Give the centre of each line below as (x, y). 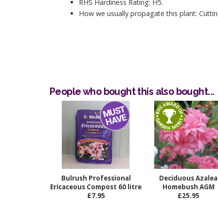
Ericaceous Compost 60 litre (96, 187)
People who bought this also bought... (132, 91)
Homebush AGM (188, 187)
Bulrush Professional (96, 178)
